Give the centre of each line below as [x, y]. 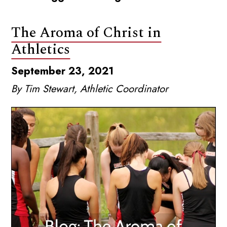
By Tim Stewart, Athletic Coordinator [90, 88]
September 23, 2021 [63, 71]
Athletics [41, 50]
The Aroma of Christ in [86, 33]
